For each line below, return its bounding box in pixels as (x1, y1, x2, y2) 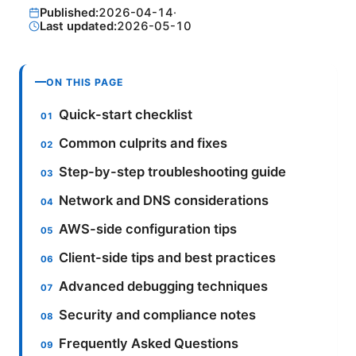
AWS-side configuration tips (59, 220, 238, 237)
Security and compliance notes (59, 306, 257, 323)
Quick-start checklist (59, 106, 193, 122)
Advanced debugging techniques (59, 277, 269, 294)
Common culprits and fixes (59, 134, 228, 151)
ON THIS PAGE (46, 75, 124, 88)
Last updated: (39, 18, 117, 33)
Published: (39, 5, 99, 20)
